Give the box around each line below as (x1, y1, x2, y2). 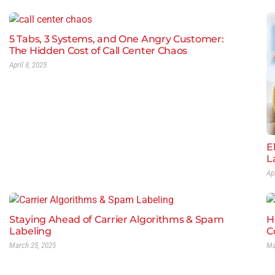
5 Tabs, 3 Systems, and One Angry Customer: (9, 33, 224, 45)
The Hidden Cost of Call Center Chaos (9, 45, 188, 57)
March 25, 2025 (9, 240, 56, 250)
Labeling (9, 225, 52, 237)
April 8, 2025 (9, 60, 47, 70)
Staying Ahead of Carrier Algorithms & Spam (9, 213, 224, 225)
